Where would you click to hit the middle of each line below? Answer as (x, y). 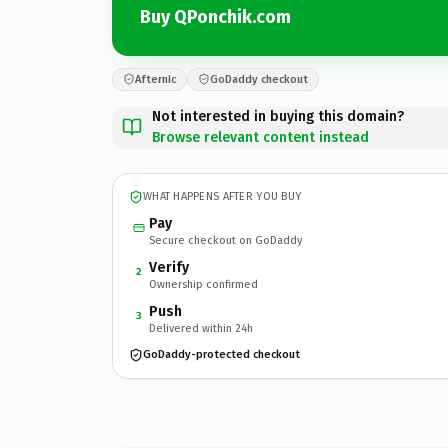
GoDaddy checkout (259, 79)
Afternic (155, 79)
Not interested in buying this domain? (278, 116)
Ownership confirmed (203, 284)
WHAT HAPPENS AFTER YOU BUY (222, 196)
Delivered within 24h (201, 328)
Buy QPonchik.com (215, 17)
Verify (169, 267)
